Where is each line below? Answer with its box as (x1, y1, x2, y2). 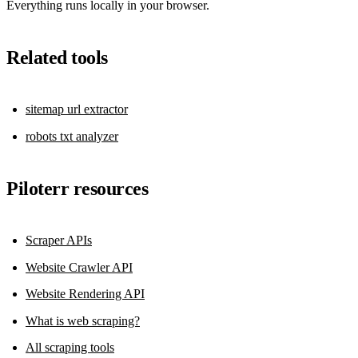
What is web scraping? (26, 313, 140, 328)
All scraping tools (26, 340, 114, 355)
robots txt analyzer (26, 129, 118, 144)
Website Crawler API (26, 260, 133, 274)
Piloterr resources (6, 178, 149, 200)
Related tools (6, 47, 108, 69)
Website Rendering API (26, 287, 145, 301)
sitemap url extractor (26, 102, 128, 117)
